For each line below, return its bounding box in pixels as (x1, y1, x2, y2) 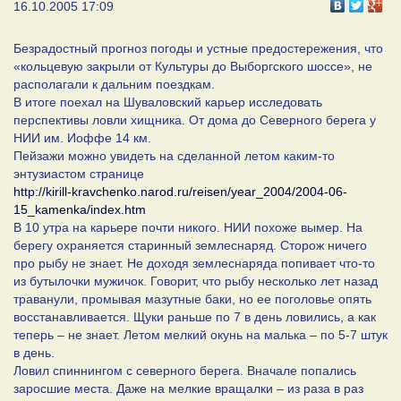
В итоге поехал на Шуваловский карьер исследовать (13, 94, 322, 109)
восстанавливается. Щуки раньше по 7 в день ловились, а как (13, 309, 376, 324)
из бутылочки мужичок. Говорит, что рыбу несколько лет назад (13, 273, 378, 288)
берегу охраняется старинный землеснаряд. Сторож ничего (13, 237, 367, 252)
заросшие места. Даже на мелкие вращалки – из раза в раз (13, 380, 363, 396)
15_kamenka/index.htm (13, 201, 146, 217)
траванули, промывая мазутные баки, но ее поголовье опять (13, 291, 371, 306)
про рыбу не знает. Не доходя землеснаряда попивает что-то (13, 255, 375, 270)
